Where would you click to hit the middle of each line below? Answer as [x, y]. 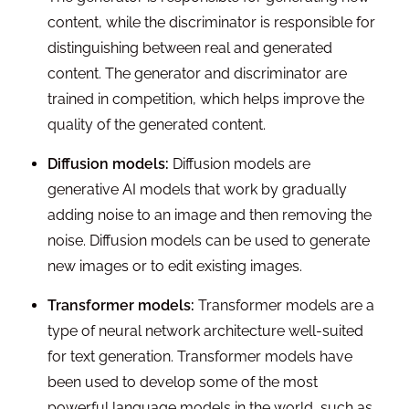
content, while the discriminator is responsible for [212, 23]
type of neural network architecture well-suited [206, 331]
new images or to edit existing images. [175, 267]
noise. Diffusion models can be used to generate [209, 241]
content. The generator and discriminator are [198, 74]
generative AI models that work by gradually [198, 190]
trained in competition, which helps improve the [206, 100]
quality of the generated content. [157, 125]
